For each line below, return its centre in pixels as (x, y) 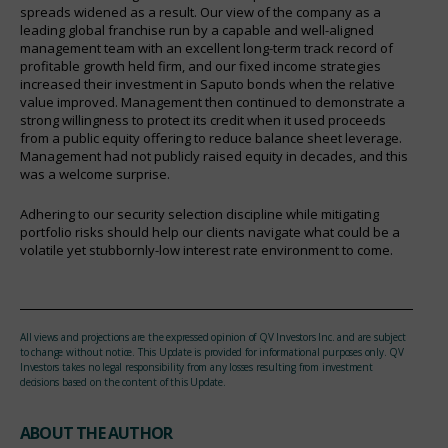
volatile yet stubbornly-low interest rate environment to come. (206, 249)
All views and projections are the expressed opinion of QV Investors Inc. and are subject (213, 336)
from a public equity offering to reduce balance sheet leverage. (211, 137)
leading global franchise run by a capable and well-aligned (197, 29)
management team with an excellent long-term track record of (206, 47)
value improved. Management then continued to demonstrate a (212, 101)
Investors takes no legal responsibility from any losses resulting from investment (196, 366)
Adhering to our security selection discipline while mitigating (199, 213)
